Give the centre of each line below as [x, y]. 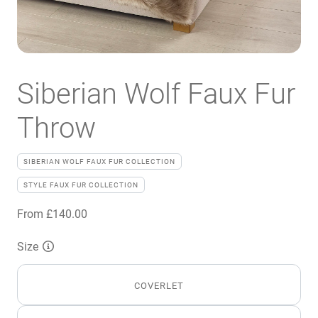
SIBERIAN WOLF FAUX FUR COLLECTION [99, 161]
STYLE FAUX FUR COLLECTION [81, 185]
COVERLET [159, 285]
